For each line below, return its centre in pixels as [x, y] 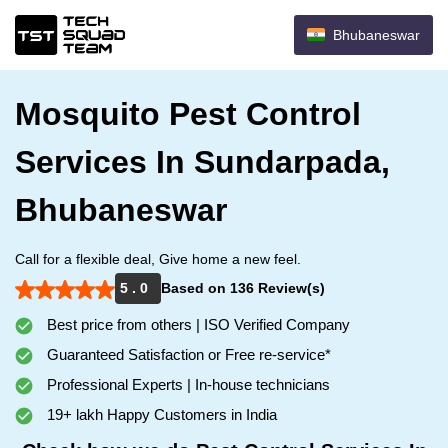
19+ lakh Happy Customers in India [160, 414]
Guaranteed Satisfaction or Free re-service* [187, 354]
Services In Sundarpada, [202, 162]
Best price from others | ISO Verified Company [196, 324]
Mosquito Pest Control [188, 114]
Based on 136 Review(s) [243, 288]
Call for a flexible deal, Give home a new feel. [158, 259]
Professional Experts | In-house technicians [186, 384]
